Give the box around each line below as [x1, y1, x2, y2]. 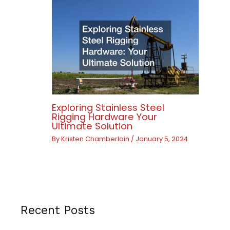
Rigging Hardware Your [52, 110, 158, 123]
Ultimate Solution [52, 119, 133, 132]
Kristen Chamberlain [61, 134, 131, 143]
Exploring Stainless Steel [52, 101, 165, 114]
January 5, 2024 [136, 134, 188, 143]
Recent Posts [21, 203, 95, 217]
